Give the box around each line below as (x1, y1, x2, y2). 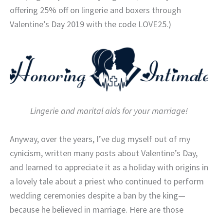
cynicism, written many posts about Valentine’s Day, (10, 147, 198, 159)
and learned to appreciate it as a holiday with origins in (10, 162, 208, 173)
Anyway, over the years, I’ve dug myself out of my (10, 133, 190, 145)
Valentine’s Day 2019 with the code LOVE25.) (10, 18, 171, 30)
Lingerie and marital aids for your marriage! (30, 105, 188, 117)
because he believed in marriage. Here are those (10, 204, 183, 216)
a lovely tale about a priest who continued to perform (10, 176, 204, 187)
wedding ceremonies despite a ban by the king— (10, 190, 185, 201)
